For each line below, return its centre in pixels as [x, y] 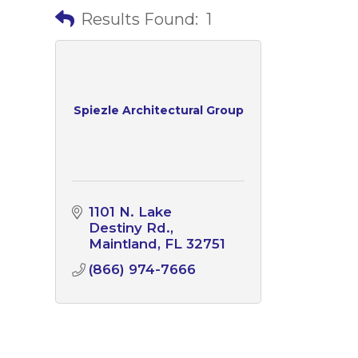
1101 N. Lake [130, 211]
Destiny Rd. [129, 227]
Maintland [123, 243]
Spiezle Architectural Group [158, 111]
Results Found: [139, 19]
